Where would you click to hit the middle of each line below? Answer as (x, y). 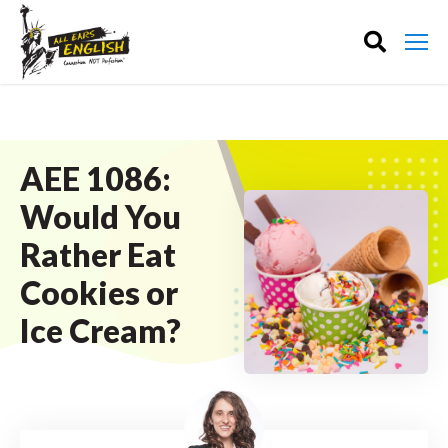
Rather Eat (98, 254)
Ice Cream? (100, 330)
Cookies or (99, 292)
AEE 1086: (95, 178)
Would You (100, 216)
